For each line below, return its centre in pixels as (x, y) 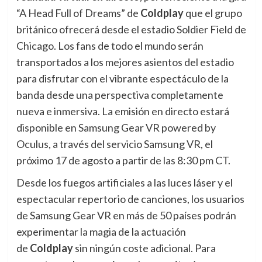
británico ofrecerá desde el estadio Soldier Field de (131, 30)
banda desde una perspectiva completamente (120, 95)
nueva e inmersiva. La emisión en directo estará (123, 111)
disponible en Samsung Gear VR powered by (116, 128)
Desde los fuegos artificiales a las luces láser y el (124, 183)
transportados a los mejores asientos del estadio (125, 62)
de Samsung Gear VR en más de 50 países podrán (126, 216)
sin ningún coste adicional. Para (144, 248)
